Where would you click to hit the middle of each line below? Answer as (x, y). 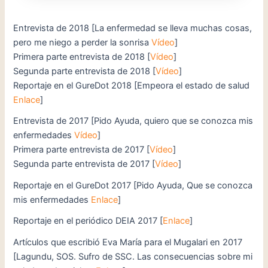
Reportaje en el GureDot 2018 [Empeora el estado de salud (132, 86)
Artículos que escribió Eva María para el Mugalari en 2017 (128, 242)
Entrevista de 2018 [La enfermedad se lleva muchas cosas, (133, 28)
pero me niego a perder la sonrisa (83, 43)
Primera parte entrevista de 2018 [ (82, 57)
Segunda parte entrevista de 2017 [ (84, 164)
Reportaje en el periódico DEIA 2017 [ (88, 221)
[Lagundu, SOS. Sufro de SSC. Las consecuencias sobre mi (133, 256)
